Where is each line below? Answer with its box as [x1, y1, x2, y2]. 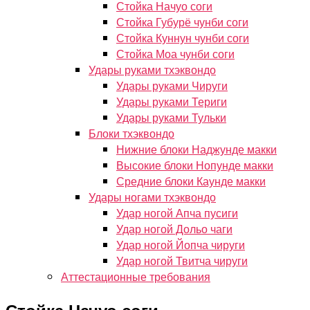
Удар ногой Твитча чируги [116, 253, 248, 268]
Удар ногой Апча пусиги [116, 205, 238, 221]
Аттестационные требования [61, 268, 210, 284]
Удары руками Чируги [116, 77, 228, 93]
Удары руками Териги [116, 93, 227, 109]
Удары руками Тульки [116, 109, 226, 125]
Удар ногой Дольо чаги [116, 221, 232, 237]
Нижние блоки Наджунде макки [116, 141, 277, 157]
